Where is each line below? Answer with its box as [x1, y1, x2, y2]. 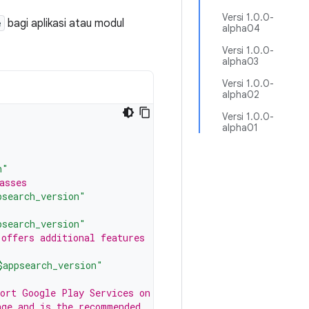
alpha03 [222, 55, 259, 68]
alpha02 [222, 88, 259, 101]
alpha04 [222, 22, 260, 34]
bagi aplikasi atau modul [5, 17, 124, 30]
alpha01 [222, 121, 258, 134]
